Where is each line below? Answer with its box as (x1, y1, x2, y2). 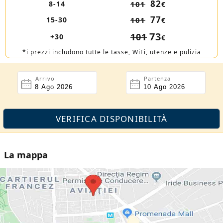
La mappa (4, 149, 48, 161)
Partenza (144, 75, 171, 82)
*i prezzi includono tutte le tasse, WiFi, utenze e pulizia (22, 48, 201, 56)
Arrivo (35, 75, 55, 82)
